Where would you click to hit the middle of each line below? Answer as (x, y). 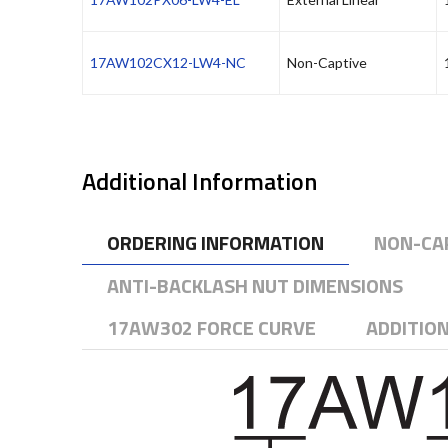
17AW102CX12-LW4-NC (168, 63)
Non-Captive (327, 63)
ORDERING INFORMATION (215, 243)
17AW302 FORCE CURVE (211, 328)
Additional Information (199, 181)
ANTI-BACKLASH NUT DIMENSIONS (255, 286)
